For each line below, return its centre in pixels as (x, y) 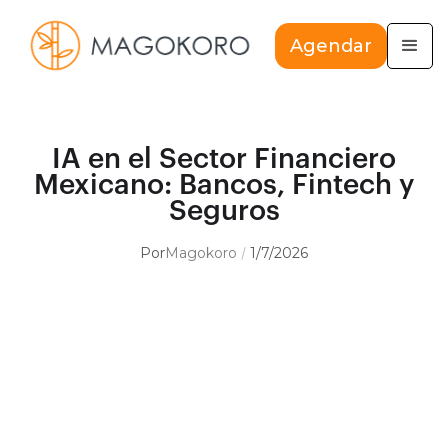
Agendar (331, 45)
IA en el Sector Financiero (224, 159)
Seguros (224, 211)
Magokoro (201, 253)
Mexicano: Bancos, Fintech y (224, 185)
